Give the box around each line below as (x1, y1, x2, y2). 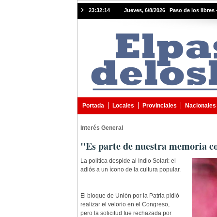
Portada (82, 102, 104, 109)
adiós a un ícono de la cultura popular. (80, 166, 181, 173)
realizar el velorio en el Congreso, (80, 201, 170, 208)
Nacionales (185, 102, 216, 109)
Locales (112, 102, 134, 109)
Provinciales (142, 102, 177, 109)
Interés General (80, 124, 123, 131)
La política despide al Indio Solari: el (80, 157, 176, 164)
